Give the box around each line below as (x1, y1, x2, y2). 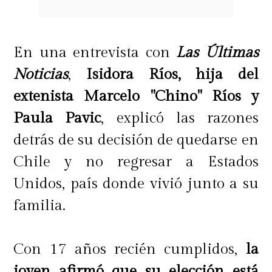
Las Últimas (176, 43, 259, 61)
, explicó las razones (101, 109, 259, 127)
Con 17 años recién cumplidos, (13, 240, 246, 258)
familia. (13, 196, 66, 214)
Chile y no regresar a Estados (13, 152, 259, 171)
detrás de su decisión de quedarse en (13, 131, 259, 149)
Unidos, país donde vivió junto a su (13, 174, 259, 192)
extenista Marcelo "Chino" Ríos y (13, 87, 259, 105)
